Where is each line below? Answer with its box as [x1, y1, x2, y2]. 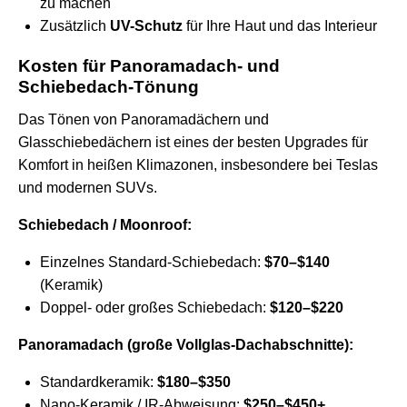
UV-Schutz [110, 18, 183, 35]
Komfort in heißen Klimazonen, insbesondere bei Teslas [18, 157, 378, 174]
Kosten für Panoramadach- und [18, 56, 280, 76]
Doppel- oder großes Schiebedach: [40, 300, 270, 316]
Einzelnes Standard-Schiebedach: [40, 254, 264, 271]
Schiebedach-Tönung [18, 77, 199, 97]
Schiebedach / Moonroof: [18, 217, 192, 233]
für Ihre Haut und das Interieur [183, 18, 377, 35]
